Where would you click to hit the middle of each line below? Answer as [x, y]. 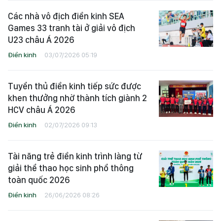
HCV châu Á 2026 [41, 110]
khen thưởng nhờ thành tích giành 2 [77, 98]
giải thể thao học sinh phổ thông [71, 168]
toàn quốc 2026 [39, 180]
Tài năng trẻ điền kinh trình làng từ [75, 156]
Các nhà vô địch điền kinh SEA [66, 16]
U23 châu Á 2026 [41, 40]
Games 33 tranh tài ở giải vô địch [72, 28]
